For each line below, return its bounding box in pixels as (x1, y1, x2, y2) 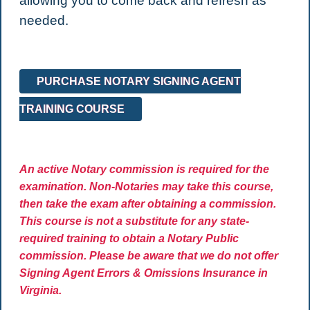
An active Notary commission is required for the (19, 163, 269, 176)
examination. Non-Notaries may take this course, (19, 181, 273, 193)
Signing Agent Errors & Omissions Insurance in (19, 267, 268, 280)
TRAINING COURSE (19, 103, 125, 116)
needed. (19, 13, 69, 28)
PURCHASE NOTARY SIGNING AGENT (36, 75, 241, 88)
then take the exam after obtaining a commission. (19, 198, 276, 210)
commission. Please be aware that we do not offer (19, 250, 278, 262)
